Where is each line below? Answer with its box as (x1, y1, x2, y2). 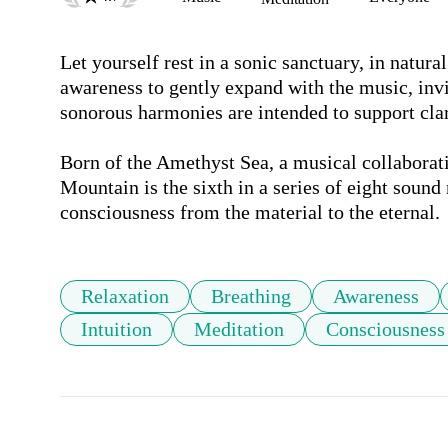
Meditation (194, 318, 284, 341)
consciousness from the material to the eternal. (60, 201, 440, 224)
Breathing (211, 285, 291, 308)
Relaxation (81, 285, 169, 308)
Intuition (81, 318, 152, 341)
